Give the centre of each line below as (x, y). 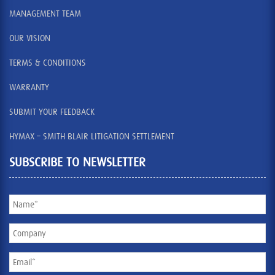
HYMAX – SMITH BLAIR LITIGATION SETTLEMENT (92, 137)
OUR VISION (30, 38)
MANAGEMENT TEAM (45, 14)
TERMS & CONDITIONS (48, 63)
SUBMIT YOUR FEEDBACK (52, 112)
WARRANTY (29, 87)
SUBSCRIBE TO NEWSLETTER (77, 162)
